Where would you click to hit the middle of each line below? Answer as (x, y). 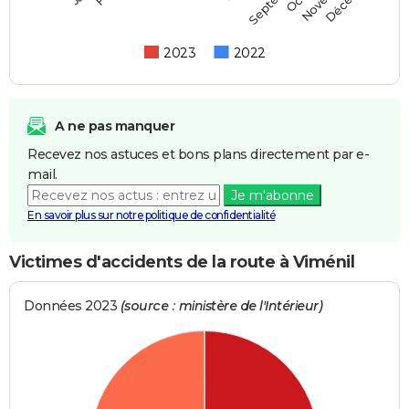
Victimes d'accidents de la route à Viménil (182, 262)
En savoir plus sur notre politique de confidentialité (152, 215)
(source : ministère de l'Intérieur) (221, 306)
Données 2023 (72, 306)
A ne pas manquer (115, 126)
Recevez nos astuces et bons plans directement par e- (198, 154)
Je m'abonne (272, 195)
